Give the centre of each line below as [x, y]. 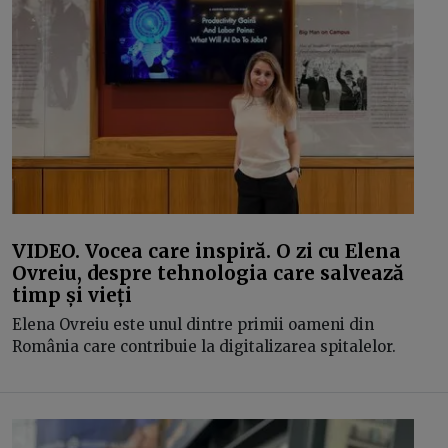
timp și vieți [72, 294]
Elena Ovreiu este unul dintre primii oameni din [193, 324]
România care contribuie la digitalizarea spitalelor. [204, 346]
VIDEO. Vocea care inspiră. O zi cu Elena [206, 250]
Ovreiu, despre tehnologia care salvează [208, 272]
